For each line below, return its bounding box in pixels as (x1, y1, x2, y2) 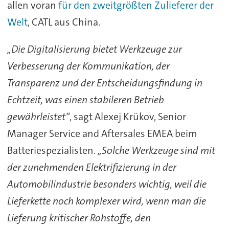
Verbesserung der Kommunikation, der (7, 59, 170, 73)
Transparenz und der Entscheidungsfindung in (7, 76, 202, 89)
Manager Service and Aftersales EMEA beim (7, 127, 197, 140)
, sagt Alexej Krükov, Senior (69, 110, 186, 123)
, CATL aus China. (27, 15, 100, 29)
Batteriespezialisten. (7, 144, 98, 157)
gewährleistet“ (7, 110, 70, 123)
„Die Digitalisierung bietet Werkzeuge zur (7, 42, 182, 56)
